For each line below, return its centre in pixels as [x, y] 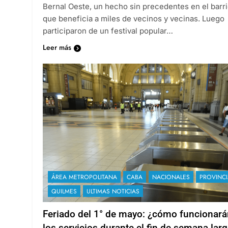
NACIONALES [171, 177]
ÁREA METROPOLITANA [84, 177]
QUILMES [64, 191]
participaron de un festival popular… [108, 31]
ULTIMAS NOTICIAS [113, 191]
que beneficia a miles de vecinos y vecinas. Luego [134, 18]
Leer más [57, 47]
